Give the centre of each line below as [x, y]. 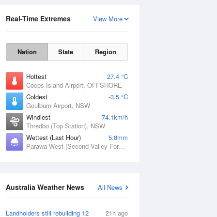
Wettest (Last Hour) [54, 137]
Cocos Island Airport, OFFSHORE [74, 85]
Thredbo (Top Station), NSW [66, 126]
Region [105, 52]
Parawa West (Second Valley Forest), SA [122, 146]
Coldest [37, 97]
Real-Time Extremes [38, 18]
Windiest [38, 117]
